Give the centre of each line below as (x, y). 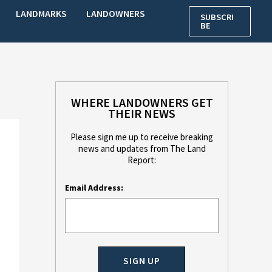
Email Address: (94, 188)
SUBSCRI (217, 17)
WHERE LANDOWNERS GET (142, 102)
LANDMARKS (42, 13)
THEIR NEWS (142, 113)
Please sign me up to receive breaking (142, 137)
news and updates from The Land (142, 148)
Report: (142, 160)
